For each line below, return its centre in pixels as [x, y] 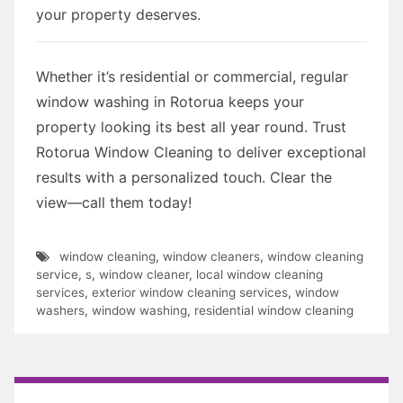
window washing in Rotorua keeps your [170, 101]
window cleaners [211, 256]
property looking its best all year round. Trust [191, 126]
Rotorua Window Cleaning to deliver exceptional [201, 152]
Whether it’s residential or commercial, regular [192, 76]
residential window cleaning [274, 310]
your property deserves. [118, 14]
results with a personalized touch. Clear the [184, 177]
